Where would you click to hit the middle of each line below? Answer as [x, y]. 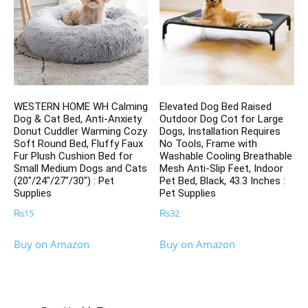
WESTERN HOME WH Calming [81, 107]
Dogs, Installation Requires [220, 132]
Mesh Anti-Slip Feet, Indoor [222, 169]
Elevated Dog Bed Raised [216, 107]
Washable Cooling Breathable [226, 156]
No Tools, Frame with [209, 144]
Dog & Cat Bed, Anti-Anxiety [78, 119]
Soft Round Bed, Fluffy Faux [78, 144]
